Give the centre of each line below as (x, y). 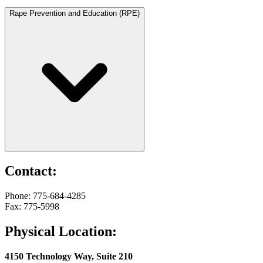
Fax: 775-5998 (32, 206)
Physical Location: (61, 231)
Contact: (31, 171)
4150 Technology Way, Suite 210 (69, 256)
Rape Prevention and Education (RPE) (75, 13)
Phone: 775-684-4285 (45, 195)
